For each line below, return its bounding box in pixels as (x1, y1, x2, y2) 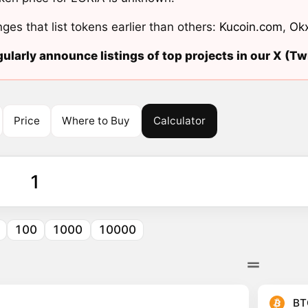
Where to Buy (62, 113, 131, 127)
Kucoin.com (219, 20, 283, 34)
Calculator (153, 113, 206, 127)
